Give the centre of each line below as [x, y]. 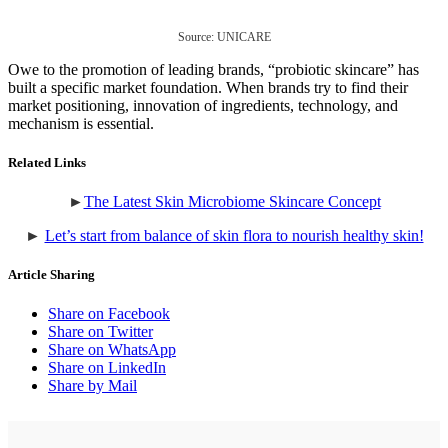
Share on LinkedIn [107, 368]
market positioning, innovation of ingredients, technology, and [203, 105]
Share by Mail [92, 386]
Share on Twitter [100, 332]
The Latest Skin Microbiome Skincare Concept [232, 201]
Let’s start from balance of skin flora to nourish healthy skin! [234, 235]
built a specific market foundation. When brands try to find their [208, 87]
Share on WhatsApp [112, 350]
